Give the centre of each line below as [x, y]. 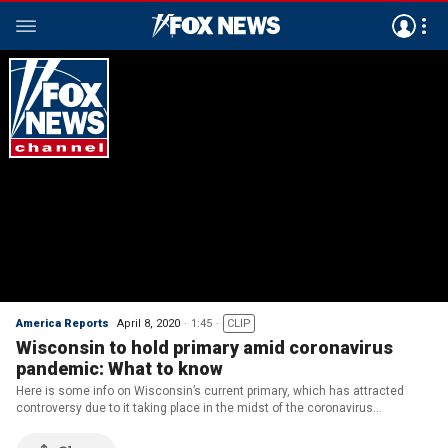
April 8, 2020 [148, 323]
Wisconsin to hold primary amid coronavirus [204, 347]
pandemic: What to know [119, 368]
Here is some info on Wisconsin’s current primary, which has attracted [210, 391]
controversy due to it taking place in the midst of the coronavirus [194, 408]
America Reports [62, 323]
